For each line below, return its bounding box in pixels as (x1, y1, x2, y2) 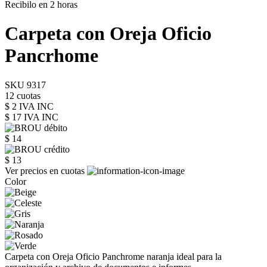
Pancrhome (5, 45, 98, 67)
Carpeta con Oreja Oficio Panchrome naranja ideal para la (5, 251, 222, 262)
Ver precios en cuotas (5, 165, 87, 176)
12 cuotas (5, 90, 41, 101)
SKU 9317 (5, 79, 46, 90)
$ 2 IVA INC (5, 101, 54, 111)
